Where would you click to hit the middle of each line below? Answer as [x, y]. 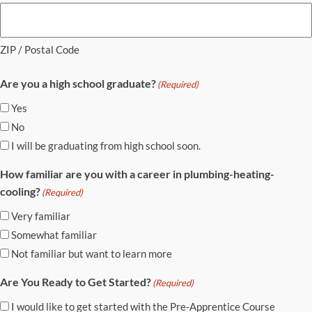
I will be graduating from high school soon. [106, 145]
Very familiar [41, 216]
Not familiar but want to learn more [92, 253]
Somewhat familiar [54, 234]
